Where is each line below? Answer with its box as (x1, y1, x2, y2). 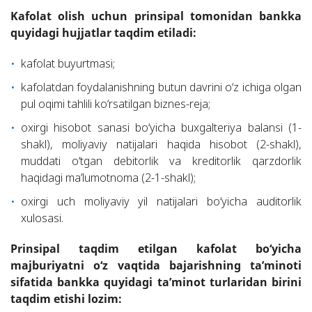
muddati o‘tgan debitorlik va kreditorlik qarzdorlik (21, 153, 302, 169)
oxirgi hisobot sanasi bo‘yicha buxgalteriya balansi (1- (21, 120, 302, 135)
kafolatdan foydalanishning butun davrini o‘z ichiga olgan (21, 79, 302, 95)
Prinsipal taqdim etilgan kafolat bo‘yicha (10, 241, 302, 256)
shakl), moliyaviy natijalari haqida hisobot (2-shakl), (21, 136, 302, 152)
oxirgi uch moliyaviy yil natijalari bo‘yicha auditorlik (21, 194, 302, 209)
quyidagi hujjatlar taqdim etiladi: (10, 25, 196, 40)
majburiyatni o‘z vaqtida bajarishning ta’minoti (10, 258, 302, 273)
